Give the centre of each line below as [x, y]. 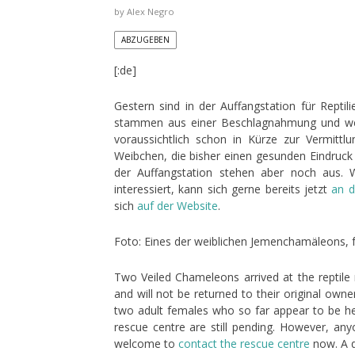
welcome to [146, 344]
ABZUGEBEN [145, 40]
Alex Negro [150, 11]
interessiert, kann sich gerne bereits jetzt [223, 189]
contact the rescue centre [244, 344]
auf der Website [177, 206]
